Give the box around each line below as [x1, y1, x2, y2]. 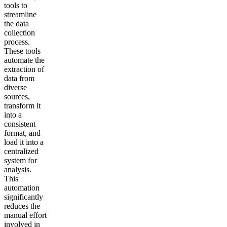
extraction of [4, 65, 44, 74]
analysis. [4, 165, 31, 174]
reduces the [4, 202, 40, 211]
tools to [4, 1, 27, 10]
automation [4, 183, 40, 193]
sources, [4, 92, 30, 101]
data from [4, 74, 34, 83]
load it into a [4, 138, 44, 147]
